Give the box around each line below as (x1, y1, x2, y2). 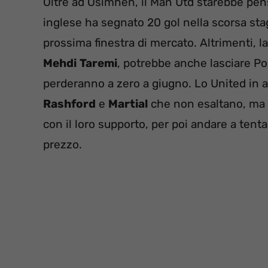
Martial (108, 97, 148, 111)
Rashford (43, 97, 96, 111)
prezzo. (43, 138, 82, 152)
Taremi (80, 56, 117, 71)
